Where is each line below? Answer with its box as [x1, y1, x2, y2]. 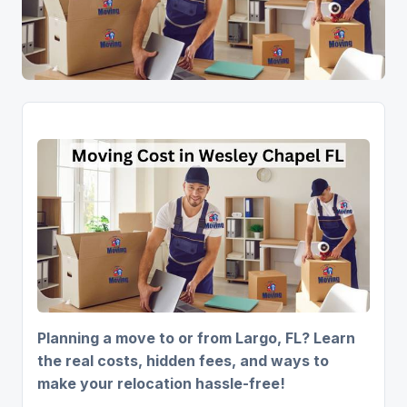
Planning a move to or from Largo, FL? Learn [37, 329, 355, 348]
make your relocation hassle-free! [37, 374, 285, 393]
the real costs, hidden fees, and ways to [37, 352, 329, 371]
